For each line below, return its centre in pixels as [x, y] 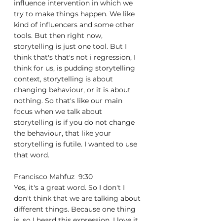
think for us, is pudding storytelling [75, 68]
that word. [32, 155]
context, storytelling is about [64, 79]
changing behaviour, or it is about [73, 90]
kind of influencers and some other [75, 25]
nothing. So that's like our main [69, 101]
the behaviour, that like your [63, 133]
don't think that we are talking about [78, 198]
